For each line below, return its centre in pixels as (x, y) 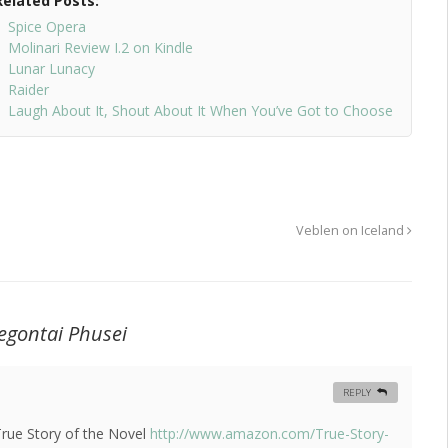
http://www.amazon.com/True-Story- (270, 434)
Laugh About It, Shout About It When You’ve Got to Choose (200, 111)
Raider (28, 90)
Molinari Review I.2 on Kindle (100, 48)
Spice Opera (46, 27)
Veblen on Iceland (351, 231)
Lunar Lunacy (51, 69)
